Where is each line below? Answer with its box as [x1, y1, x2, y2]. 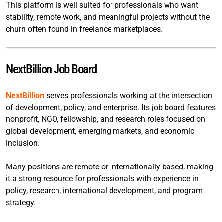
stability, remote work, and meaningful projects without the [6, 12, 210, 22]
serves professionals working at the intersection [44, 90, 212, 100]
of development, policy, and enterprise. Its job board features [6, 102, 216, 112]
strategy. [6, 197, 36, 207]
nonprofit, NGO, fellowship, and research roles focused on [6, 114, 205, 124]
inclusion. [6, 138, 40, 148]
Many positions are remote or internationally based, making [6, 162, 213, 171]
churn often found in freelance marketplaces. [6, 24, 163, 34]
